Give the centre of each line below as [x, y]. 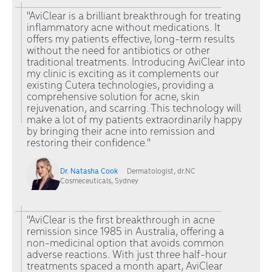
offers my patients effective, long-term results [131, 40]
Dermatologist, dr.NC [161, 172]
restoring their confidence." [89, 144]
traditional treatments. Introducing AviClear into [136, 63]
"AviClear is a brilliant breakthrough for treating [134, 17]
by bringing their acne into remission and [121, 132]
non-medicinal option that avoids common [125, 244]
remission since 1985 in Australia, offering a [125, 233]
